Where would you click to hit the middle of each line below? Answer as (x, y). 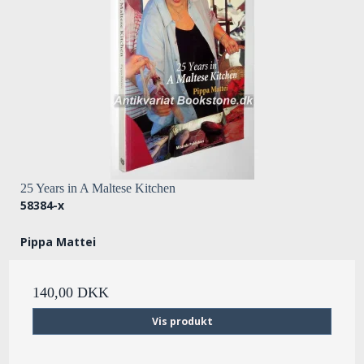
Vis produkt (182, 321)
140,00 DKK (71, 293)
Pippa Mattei (58, 242)
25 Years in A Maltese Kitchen (98, 188)
